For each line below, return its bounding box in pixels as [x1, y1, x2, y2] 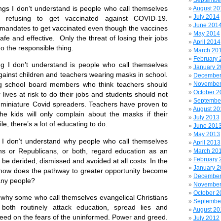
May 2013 [193, 131, 220, 138]
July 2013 [193, 114, 220, 121]
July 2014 [193, 13, 220, 20]
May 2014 [193, 30, 220, 37]
